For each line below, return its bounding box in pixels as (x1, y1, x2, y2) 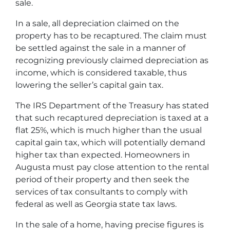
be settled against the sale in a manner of (15, 43, 185, 53)
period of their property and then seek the (15, 175, 189, 184)
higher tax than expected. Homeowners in (15, 150, 190, 160)
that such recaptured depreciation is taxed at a (15, 113, 208, 123)
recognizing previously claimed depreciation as (15, 55, 208, 65)
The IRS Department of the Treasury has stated (15, 101, 209, 110)
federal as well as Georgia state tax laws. (15, 199, 177, 209)
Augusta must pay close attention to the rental (15, 162, 209, 172)
